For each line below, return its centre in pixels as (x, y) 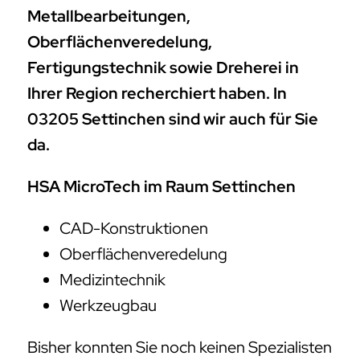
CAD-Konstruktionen (134, 229)
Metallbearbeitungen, (109, 16)
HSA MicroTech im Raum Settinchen (162, 187)
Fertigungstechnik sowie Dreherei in (163, 68)
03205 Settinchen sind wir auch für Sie (173, 119)
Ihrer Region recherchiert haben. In (157, 94)
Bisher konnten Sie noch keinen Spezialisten (180, 348)
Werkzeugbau (108, 306)
